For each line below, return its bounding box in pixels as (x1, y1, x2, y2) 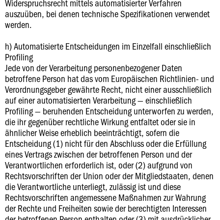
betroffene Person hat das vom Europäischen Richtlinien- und (5, 72, 214, 84)
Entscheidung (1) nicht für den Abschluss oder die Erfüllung (5, 137, 206, 149)
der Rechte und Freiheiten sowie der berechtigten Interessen (5, 202, 207, 214)
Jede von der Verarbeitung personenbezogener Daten (5, 61, 182, 74)
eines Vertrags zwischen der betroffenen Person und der (5, 148, 192, 160)
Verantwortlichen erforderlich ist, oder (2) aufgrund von (5, 159, 192, 171)
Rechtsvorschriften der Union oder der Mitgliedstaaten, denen (5, 169, 214, 182)
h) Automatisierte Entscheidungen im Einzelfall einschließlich (5, 40, 211, 52)
